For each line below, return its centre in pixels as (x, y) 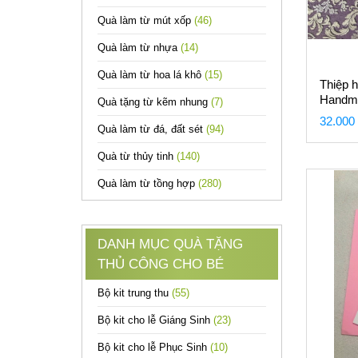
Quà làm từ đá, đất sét (152, 129)
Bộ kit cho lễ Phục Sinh (154, 347)
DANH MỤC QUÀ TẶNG (170, 244)
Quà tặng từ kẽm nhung (154, 102)
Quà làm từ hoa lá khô (151, 75)
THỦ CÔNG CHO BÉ (161, 264)
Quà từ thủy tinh (137, 156)
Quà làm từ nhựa (139, 48)
